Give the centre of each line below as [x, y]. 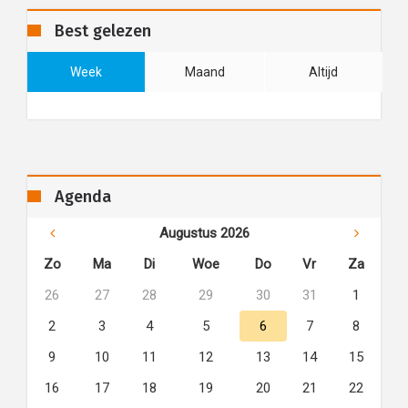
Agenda [83, 197]
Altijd [324, 72]
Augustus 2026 [204, 233]
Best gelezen [103, 31]
